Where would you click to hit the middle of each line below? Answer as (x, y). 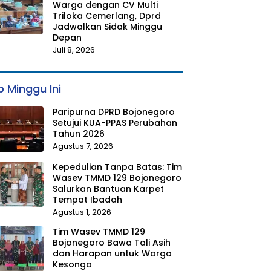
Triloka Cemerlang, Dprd (106, 15)
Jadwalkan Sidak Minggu (107, 26)
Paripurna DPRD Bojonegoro (113, 112)
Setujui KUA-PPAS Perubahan (115, 122)
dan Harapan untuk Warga (112, 253)
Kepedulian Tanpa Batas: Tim (117, 167)
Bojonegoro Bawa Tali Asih (111, 242)
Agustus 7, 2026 (83, 146)
